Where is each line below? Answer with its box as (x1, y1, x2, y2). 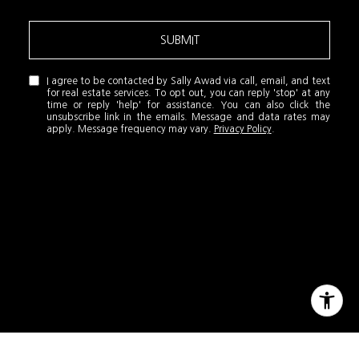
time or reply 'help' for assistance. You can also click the (46, 99, 330, 110)
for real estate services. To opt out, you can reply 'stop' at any (46, 87, 330, 98)
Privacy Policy (213, 123, 272, 134)
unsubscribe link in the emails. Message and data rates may (46, 111, 330, 122)
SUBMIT (159, 34, 200, 46)
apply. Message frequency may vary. (46, 123, 214, 134)
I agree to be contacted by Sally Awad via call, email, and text (46, 75, 330, 86)
